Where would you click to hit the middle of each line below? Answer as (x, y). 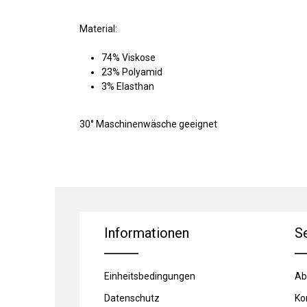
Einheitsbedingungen (150, 277)
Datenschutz (132, 298)
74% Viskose (128, 58)
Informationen (147, 233)
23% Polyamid (132, 72)
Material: (98, 29)
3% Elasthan (128, 87)
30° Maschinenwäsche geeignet (148, 124)
